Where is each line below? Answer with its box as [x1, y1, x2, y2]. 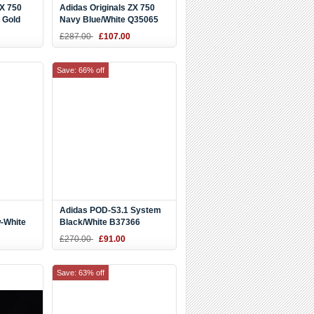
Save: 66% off [57, 66, 104, 74]
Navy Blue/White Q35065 [60, 15, 158, 25]
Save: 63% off [57, 268, 104, 277]
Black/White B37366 [60, 217, 140, 227]
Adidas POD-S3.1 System [60, 205, 161, 215]
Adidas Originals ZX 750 [60, 3, 155, 13]
